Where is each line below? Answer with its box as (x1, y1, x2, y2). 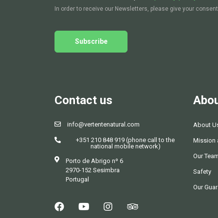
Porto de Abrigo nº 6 (66, 157, 123, 165)
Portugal (66, 176, 89, 183)
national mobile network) (90, 143, 161, 150)
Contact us (54, 93, 112, 108)
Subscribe (74, 37, 108, 46)
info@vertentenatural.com (67, 121, 140, 128)
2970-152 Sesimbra (66, 166, 120, 174)
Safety (193, 168, 211, 176)
